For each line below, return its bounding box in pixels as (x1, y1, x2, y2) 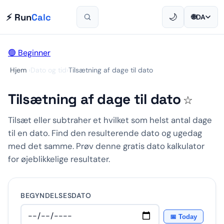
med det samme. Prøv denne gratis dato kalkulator (8, 140, 204, 151)
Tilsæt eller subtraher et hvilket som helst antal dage (8, 114, 212, 125)
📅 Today (170, 212, 197, 220)
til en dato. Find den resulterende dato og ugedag (8, 127, 202, 138)
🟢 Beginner (8, 47, 50, 58)
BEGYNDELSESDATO (20, 191, 91, 200)
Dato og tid (30, 65, 66, 74)
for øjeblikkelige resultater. (8, 153, 110, 164)
